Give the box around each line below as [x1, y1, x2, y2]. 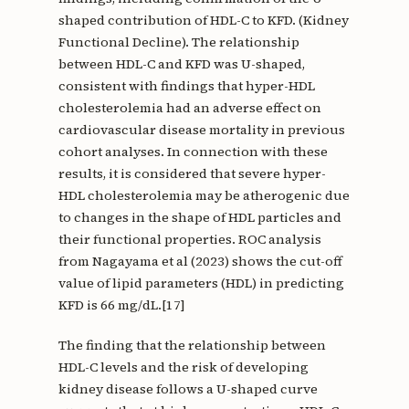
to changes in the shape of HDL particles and [58, 208, 341, 227]
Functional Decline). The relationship [58, 33, 299, 52]
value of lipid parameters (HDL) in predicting [58, 274, 344, 293]
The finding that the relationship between [58, 336, 326, 355]
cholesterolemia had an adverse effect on [58, 99, 321, 118]
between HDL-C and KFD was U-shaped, [58, 55, 305, 74]
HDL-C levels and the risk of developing [58, 358, 309, 377]
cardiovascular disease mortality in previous [58, 121, 345, 140]
